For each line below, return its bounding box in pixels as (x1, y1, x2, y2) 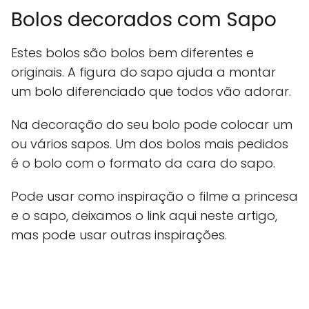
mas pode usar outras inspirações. (11, 226, 227, 244)
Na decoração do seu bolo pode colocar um (11, 116, 292, 134)
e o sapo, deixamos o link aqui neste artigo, (11, 207, 277, 225)
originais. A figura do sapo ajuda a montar (11, 63, 276, 81)
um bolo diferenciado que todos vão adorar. (11, 83, 291, 101)
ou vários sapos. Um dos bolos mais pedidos (11, 135, 288, 153)
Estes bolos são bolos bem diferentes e (11, 44, 254, 62)
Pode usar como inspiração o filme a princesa (11, 188, 298, 206)
